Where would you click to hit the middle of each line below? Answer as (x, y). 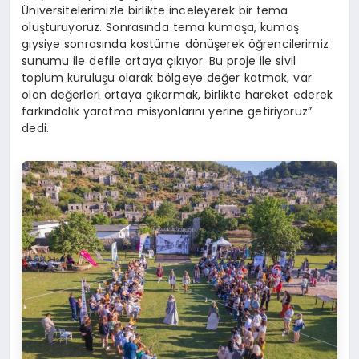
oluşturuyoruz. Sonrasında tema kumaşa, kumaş (160, 27)
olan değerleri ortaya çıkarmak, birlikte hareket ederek (177, 94)
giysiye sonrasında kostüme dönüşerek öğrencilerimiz (175, 44)
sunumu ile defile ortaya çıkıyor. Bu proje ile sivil (159, 61)
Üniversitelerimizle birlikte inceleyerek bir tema (155, 10)
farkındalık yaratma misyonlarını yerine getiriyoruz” (167, 111)
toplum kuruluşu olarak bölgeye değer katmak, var (167, 77)
